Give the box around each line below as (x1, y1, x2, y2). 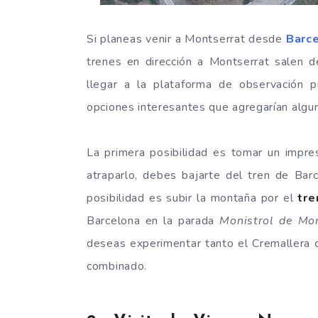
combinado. (87, 258, 147, 275)
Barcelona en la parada (87, 213, 220, 229)
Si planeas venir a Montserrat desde (87, 31, 286, 48)
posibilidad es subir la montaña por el (87, 190, 298, 207)
